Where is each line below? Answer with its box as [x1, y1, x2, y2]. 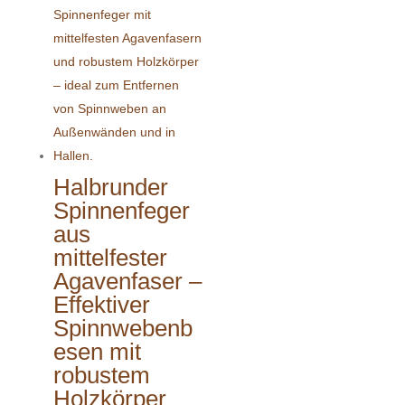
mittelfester [52, 244, 167, 272]
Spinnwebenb [52, 315, 193, 343]
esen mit [52, 338, 141, 366]
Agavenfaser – [52, 268, 202, 296]
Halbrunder [52, 174, 168, 202]
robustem [52, 362, 150, 390]
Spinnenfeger [52, 197, 190, 225]
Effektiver [52, 291, 150, 319]
